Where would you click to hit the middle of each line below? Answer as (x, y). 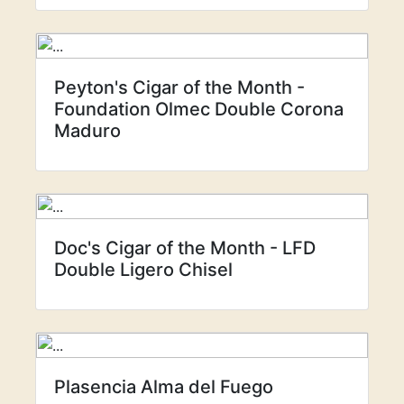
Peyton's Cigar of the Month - (179, 87)
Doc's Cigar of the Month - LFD (185, 248)
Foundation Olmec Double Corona (199, 109)
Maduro (87, 131)
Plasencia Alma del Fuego (164, 387)
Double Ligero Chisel (143, 270)
